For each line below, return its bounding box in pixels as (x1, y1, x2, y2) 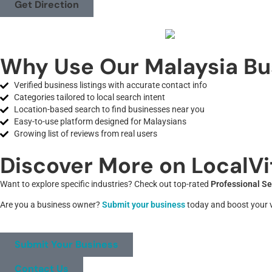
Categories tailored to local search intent (13, 92, 165, 103)
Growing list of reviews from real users (13, 128, 157, 139)
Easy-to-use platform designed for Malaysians (13, 116, 186, 127)
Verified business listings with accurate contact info (13, 80, 207, 90)
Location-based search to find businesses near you (13, 104, 205, 115)
